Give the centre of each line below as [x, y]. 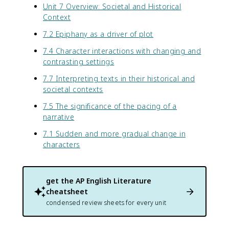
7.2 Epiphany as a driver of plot [98, 34]
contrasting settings [79, 62]
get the [61, 181]
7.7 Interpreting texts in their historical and [119, 78]
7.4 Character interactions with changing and [122, 51]
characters [62, 144]
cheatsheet [67, 191]
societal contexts [73, 89]
